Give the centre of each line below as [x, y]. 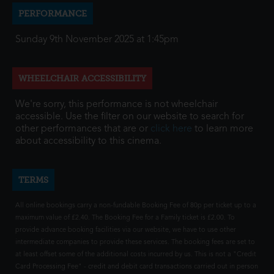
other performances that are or [83, 129]
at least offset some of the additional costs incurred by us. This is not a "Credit [136, 255]
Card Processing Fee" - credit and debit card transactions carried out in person [137, 267]
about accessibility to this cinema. [88, 141]
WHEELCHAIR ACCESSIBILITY [82, 78]
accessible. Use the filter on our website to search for [130, 117]
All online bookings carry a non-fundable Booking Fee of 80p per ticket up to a [136, 206]
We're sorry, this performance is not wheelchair [117, 105]
